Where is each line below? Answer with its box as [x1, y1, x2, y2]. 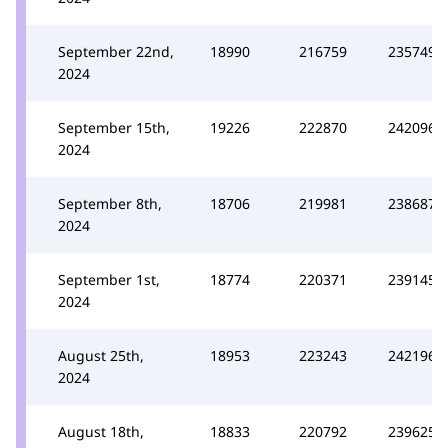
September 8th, [58, 193, 162, 213]
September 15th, [58, 117, 170, 137]
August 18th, [58, 421, 144, 441]
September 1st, [58, 269, 160, 289]
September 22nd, [58, 41, 174, 61]
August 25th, [58, 345, 144, 365]
